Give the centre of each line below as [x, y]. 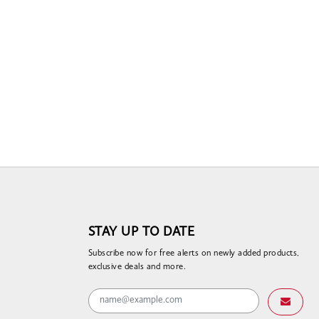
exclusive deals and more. [137, 267]
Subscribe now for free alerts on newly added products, [194, 253]
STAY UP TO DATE [141, 232]
